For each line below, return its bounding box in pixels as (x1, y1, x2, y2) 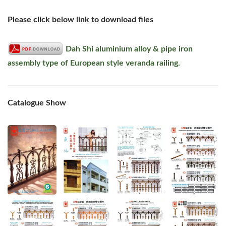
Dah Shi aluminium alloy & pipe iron (66, 45, 193, 53)
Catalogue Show (8, 99, 66, 107)
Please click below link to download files (8, 16, 153, 24)
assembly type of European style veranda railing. (8, 59, 180, 68)
